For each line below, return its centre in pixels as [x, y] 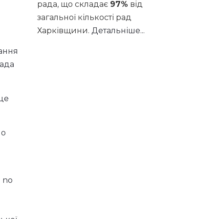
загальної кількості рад [84, 17]
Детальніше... [118, 31]
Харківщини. [64, 31]
